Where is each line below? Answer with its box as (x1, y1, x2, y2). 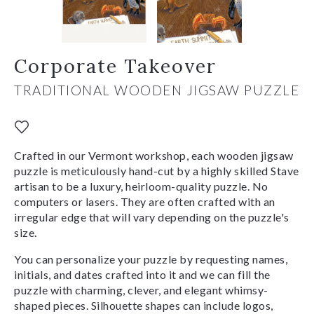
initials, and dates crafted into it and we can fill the (14, 267, 271, 281)
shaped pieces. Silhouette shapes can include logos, (14, 298, 273, 312)
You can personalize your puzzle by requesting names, (14, 252, 287, 266)
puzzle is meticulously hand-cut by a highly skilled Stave (14, 163, 299, 177)
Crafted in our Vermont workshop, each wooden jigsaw (14, 148, 294, 162)
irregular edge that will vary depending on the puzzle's (14, 210, 289, 224)
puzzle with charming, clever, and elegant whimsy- (14, 282, 268, 296)
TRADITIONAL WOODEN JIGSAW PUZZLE (14, 81, 299, 98)
